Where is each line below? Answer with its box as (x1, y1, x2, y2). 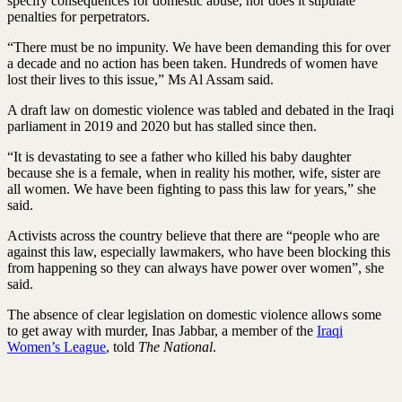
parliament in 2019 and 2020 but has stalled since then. (7, 118, 317, 134)
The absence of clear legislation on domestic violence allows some (7, 306, 381, 322)
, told (106, 338, 138, 354)
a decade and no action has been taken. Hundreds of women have (7, 55, 378, 71)
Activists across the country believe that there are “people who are (7, 227, 380, 243)
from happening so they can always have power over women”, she (7, 259, 384, 275)
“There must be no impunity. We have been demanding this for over (7, 39, 390, 55)
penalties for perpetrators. (7, 8, 150, 24)
